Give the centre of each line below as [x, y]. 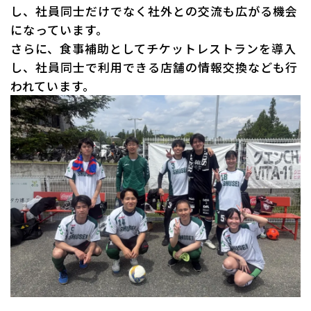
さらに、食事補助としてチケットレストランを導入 [154, 48]
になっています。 [60, 29]
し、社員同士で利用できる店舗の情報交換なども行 [154, 67]
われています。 [53, 85]
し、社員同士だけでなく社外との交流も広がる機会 [154, 10]
